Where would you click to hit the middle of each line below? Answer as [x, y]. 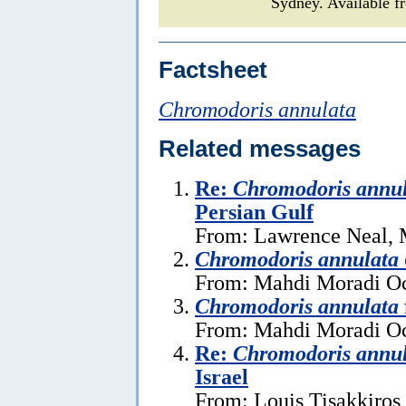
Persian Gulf [254, 211]
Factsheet [213, 69]
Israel [222, 376]
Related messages [260, 148]
